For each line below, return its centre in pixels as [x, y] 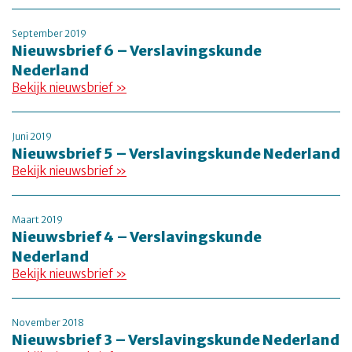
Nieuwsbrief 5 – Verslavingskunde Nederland [176, 154]
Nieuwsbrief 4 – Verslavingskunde [137, 237]
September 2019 [49, 33]
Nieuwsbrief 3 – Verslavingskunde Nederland [176, 340]
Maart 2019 [37, 220]
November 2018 [48, 323]
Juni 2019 [32, 136]
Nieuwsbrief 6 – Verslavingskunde [137, 51]
